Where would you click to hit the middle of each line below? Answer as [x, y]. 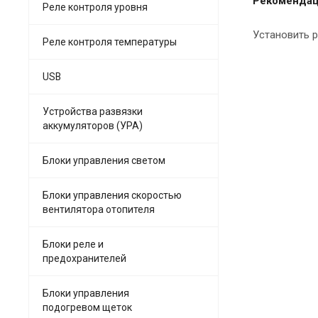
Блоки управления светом [104, 160]
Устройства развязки [93, 111]
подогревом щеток [87, 307]
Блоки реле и [73, 244]
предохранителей [84, 258]
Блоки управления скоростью [112, 195]
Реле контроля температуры [110, 42]
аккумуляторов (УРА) [93, 125]
